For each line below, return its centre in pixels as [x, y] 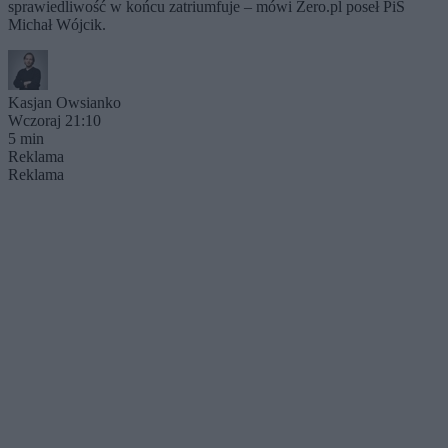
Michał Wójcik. [57, 24]
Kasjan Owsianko [64, 102]
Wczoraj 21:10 [54, 120]
